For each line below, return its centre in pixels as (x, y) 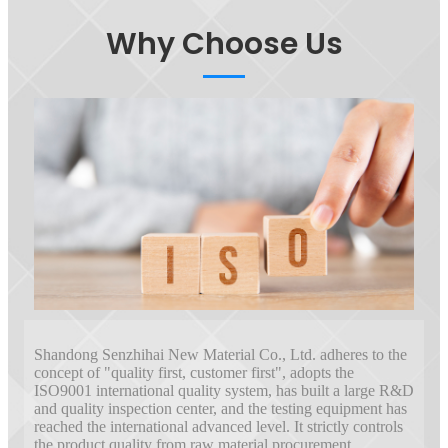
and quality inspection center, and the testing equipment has (220, 408)
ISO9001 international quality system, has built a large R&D (224, 390)
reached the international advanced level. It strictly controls (218, 426)
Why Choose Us (224, 44)
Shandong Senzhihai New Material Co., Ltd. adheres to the (220, 354)
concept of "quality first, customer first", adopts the (194, 372)
